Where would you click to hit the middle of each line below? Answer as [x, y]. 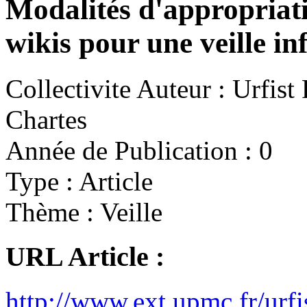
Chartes [46, 120]
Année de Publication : [129, 151]
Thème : [50, 212]
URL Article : [85, 257]
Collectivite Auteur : [115, 89]
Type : [39, 182]
